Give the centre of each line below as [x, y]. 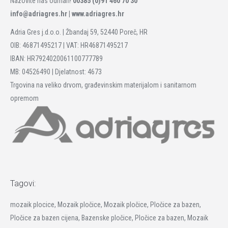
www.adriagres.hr [98, 14]
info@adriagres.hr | [41, 14]
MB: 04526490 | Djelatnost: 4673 [56, 72]
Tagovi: [23, 184]
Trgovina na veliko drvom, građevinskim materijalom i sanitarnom [103, 85]
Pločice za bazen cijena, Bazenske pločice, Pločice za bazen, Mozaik [109, 218]
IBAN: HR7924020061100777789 [56, 59]
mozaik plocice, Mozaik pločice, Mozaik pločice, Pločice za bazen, [106, 205]
